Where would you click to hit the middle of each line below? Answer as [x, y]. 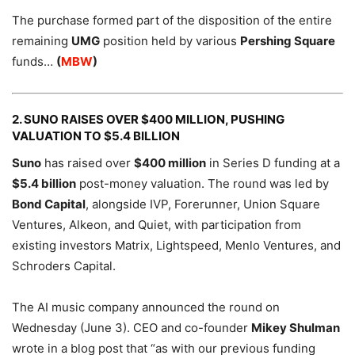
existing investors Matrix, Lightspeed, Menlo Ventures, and [176, 245]
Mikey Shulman [296, 327]
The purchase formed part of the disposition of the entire [172, 20]
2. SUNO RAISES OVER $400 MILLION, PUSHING [148, 119]
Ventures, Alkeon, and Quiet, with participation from [157, 224]
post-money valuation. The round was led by [202, 183]
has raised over [88, 162]
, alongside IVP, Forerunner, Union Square [203, 204]
